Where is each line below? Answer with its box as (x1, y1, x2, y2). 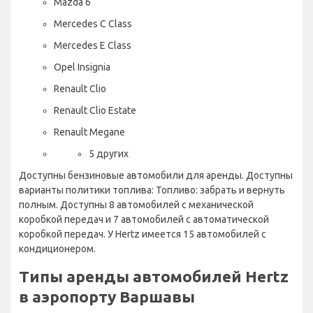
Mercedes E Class (54, 39, 131, 51)
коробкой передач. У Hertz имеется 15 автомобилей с (19, 228, 266, 240)
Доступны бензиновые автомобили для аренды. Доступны (19, 169, 293, 181)
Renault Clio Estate (54, 104, 136, 116)
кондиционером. (19, 242, 96, 254)
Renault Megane (54, 126, 125, 138)
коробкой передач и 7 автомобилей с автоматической (19, 213, 269, 225)
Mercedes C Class (54, 17, 132, 29)
